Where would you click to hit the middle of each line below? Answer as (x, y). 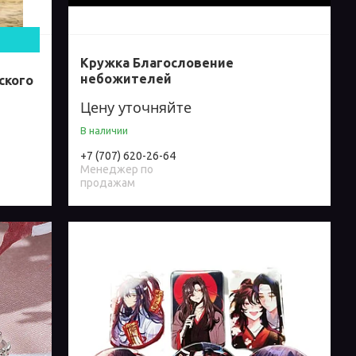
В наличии (104, 131)
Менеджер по (117, 170)
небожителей (126, 79)
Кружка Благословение (157, 63)
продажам (108, 183)
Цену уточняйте (136, 108)
